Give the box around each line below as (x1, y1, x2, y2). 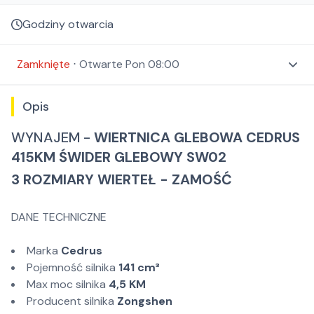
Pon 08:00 (125, 57, 179, 71)
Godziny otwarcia (22, 17, 114, 32)
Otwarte (79, 57, 123, 71)
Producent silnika (27, 294, 117, 308)
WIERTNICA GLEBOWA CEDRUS (94, 128, 300, 146)
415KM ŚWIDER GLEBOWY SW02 (11, 148, 226, 166)
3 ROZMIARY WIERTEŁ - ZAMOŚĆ (11, 170, 235, 189)
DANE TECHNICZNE (11, 210, 107, 224)
